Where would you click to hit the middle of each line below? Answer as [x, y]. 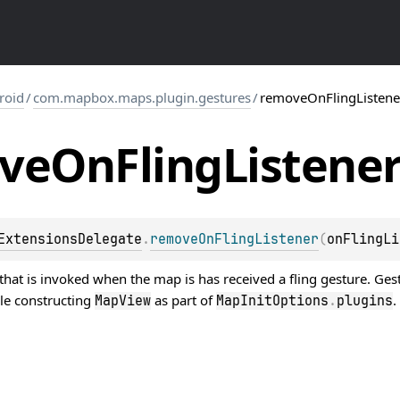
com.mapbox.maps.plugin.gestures [142, 97]
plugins [365, 300]
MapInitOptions [272, 300]
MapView [123, 300]
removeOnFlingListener [234, 239]
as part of [183, 300]
